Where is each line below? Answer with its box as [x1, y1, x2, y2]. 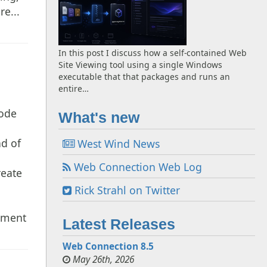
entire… [58, 82, 89, 94]
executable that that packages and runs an [58, 70, 230, 82]
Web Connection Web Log [71, 159, 202, 174]
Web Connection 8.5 [63, 240, 154, 253]
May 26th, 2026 [73, 253, 134, 266]
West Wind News [74, 136, 160, 151]
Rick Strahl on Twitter [72, 182, 180, 197]
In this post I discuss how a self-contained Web [58, 46, 247, 58]
